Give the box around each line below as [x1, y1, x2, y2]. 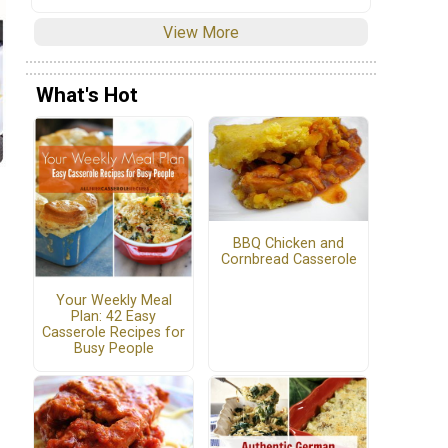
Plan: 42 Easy [71, 307, 156, 325]
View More [163, 22, 239, 42]
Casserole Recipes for [42, 323, 185, 341]
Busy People [73, 339, 154, 357]
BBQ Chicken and [233, 234, 344, 252]
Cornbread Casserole [220, 250, 357, 268]
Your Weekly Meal [55, 291, 172, 309]
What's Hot [36, 83, 138, 108]
